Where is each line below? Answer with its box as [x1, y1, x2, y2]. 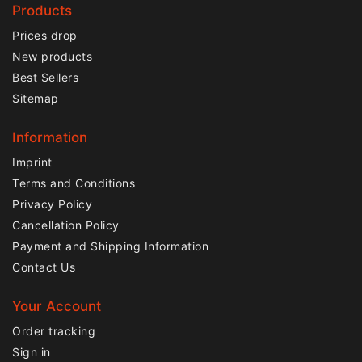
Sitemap [12, 90, 59, 105]
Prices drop [12, 27, 78, 42]
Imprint [12, 154, 53, 169]
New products [12, 48, 92, 63]
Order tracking [12, 323, 95, 338]
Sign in [12, 344, 51, 359]
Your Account [12, 297, 101, 314]
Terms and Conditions [12, 175, 135, 190]
